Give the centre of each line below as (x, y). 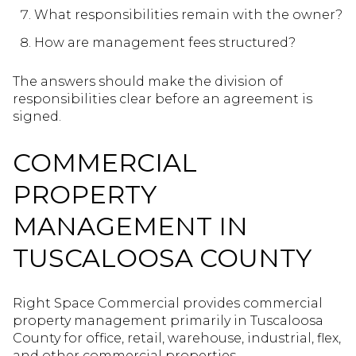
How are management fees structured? (164, 43)
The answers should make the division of (148, 82)
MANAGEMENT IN (130, 226)
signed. (37, 117)
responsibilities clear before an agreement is (163, 99)
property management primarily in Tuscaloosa (168, 321)
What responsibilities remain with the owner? (188, 15)
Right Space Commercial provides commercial (168, 304)
